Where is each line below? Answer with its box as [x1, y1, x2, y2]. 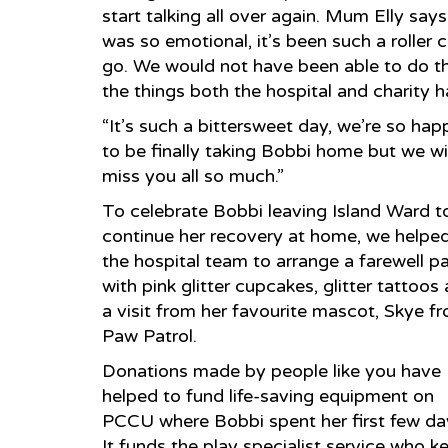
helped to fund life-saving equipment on [102, 385, 434, 407]
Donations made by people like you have [102, 360, 441, 382]
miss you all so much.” [102, 165, 284, 187]
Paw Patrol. [102, 325, 197, 347]
